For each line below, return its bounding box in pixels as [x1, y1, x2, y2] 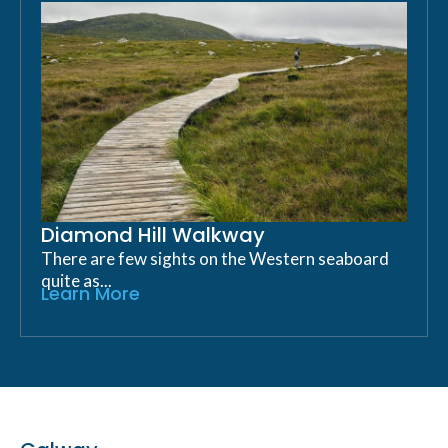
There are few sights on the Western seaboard [41, 247, 389, 269]
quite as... [41, 269, 112, 291]
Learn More [41, 280, 140, 306]
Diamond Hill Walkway [41, 220, 265, 249]
